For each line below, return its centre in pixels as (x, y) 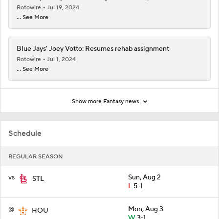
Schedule (25, 133)
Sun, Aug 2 (144, 177)
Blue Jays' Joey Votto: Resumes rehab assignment (93, 49)
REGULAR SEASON (36, 156)
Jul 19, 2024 (63, 7)
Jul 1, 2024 (61, 59)
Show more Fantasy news (106, 101)
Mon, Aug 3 (146, 209)
